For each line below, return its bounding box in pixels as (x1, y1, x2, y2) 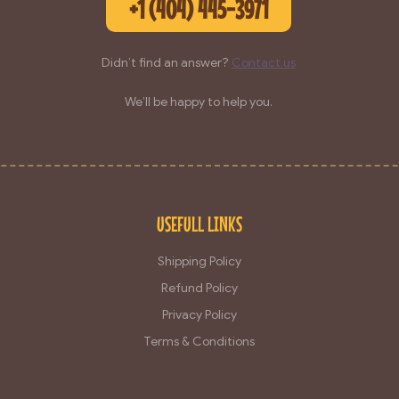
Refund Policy (160, 280, 238, 296)
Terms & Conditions (143, 333, 256, 349)
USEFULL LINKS (156, 211, 242, 236)
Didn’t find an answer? (101, 54, 232, 70)
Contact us (231, 54, 296, 70)
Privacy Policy (161, 306, 237, 322)
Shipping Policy (157, 253, 241, 269)
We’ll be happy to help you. (124, 94, 273, 110)
